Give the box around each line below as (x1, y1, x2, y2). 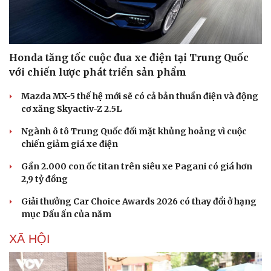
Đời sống (143, 255, 181, 266)
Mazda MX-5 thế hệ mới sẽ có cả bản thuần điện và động (21, 90, 258, 102)
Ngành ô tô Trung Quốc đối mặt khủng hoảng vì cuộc (21, 125, 247, 137)
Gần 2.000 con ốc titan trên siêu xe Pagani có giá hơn (21, 160, 252, 172)
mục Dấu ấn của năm (21, 208, 111, 220)
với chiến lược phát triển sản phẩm (9, 65, 186, 78)
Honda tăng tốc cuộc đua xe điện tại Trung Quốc (9, 51, 249, 64)
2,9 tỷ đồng (21, 173, 68, 184)
